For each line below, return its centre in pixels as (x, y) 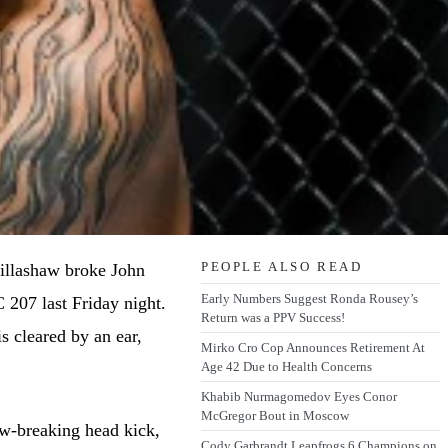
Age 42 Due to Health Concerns (286, 367)
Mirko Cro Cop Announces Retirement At (312, 348)
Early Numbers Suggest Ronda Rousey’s (309, 299)
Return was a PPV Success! (272, 318)
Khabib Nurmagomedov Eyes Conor (298, 397)
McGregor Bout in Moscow (274, 416)
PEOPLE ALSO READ (281, 267)
